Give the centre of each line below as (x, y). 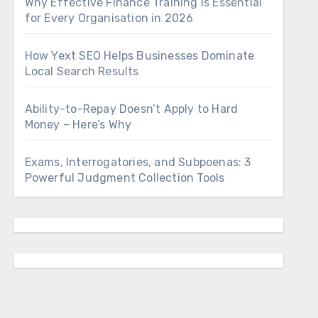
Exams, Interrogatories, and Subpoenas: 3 (138, 162)
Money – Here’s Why (78, 125)
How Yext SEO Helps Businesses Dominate (139, 56)
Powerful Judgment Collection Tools (125, 178)
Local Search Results (82, 71)
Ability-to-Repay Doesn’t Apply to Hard (131, 109)
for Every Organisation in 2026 (109, 18)
